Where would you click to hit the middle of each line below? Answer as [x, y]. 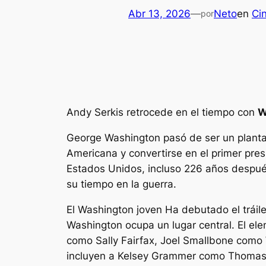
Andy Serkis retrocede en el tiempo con [162, 112]
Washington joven [120, 209]
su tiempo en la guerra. [121, 184]
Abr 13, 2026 [159, 13]
